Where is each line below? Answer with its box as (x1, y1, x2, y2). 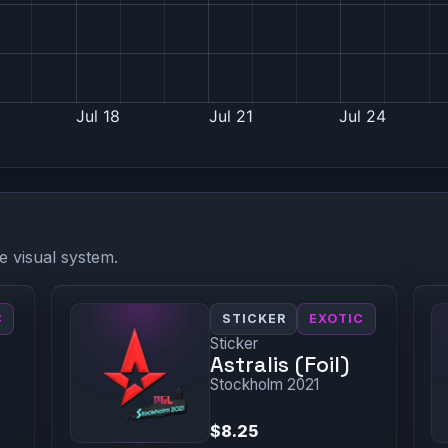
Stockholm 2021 (209, 375, 319, 395)
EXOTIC (309, 311, 365, 327)
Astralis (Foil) (209, 351, 349, 379)
